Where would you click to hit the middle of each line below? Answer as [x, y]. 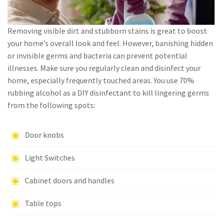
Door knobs [44, 135]
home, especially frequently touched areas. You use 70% [101, 80]
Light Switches [50, 157]
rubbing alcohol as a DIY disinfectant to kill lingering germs [108, 92]
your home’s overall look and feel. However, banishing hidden [110, 43]
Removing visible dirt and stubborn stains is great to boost [107, 30]
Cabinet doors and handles [70, 180]
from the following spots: [51, 105]
